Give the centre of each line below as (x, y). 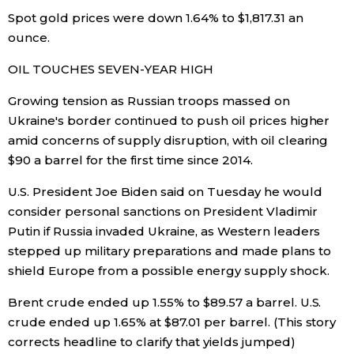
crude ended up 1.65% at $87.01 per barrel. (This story (172, 322)
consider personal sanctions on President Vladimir (163, 211)
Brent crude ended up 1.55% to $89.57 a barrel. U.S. (165, 302)
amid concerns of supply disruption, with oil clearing (168, 140)
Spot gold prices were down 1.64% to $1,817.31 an (156, 17)
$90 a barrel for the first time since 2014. (130, 160)
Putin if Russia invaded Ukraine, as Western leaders (164, 231)
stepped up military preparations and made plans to (169, 250)
